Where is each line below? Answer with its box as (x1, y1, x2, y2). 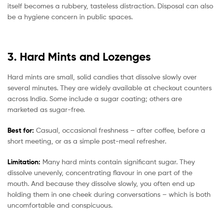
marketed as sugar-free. (7, 105, 85, 114)
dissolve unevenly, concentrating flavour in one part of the (7, 168, 192, 177)
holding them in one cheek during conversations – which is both (7, 189, 211, 198)
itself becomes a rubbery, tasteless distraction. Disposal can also (7, 1, 213, 10)
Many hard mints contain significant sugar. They (40, 157, 195, 166)
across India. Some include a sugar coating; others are (7, 94, 182, 103)
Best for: (7, 125, 34, 135)
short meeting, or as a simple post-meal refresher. (7, 136, 166, 145)
